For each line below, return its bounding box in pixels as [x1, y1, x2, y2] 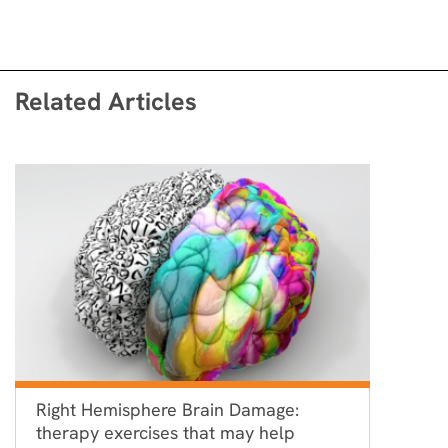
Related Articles [15, 84, 197, 118]
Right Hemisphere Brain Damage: [36, 397, 299, 421]
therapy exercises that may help [36, 420, 300, 444]
